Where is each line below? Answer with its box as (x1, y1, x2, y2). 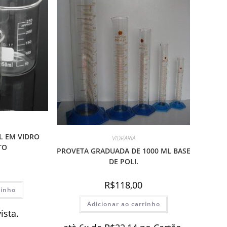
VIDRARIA (111, 134, 135, 143)
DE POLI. (108, 157, 138, 167)
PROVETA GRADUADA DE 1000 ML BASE (56, 146, 191, 156)
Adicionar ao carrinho (87, 200, 160, 209)
